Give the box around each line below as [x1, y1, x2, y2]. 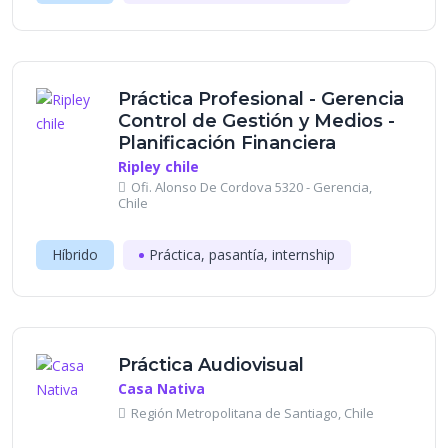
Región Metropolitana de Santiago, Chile [131, 404, 374, 422]
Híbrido [52, 245, 98, 264]
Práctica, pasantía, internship [149, 245, 335, 264]
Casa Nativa [118, 379, 205, 398]
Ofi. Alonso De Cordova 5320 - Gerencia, [131, 178, 372, 196]
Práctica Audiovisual [118, 354, 304, 376]
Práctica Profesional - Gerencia [118, 88, 404, 110]
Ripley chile [118, 157, 199, 176]
